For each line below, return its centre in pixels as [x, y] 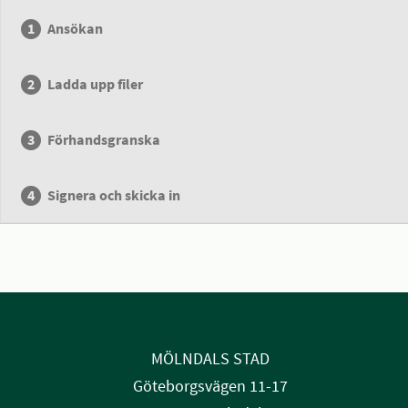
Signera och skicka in [114, 195]
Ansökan [76, 28]
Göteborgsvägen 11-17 [210, 386]
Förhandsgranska [104, 139]
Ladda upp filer [96, 84]
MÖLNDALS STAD [210, 358]
